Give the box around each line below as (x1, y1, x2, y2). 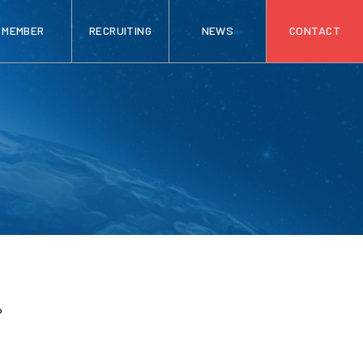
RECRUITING (88, 23, 152, 38)
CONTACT (289, 23, 340, 38)
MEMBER (2, 23, 45, 38)
